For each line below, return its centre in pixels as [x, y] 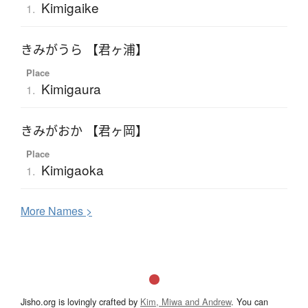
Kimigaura [71, 89]
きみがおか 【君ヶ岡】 [84, 131]
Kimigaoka [72, 170]
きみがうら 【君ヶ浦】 [84, 50]
